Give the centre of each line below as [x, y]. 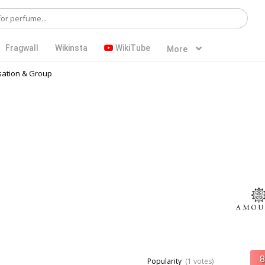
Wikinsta [71, 48]
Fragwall [22, 48]
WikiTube [132, 48]
